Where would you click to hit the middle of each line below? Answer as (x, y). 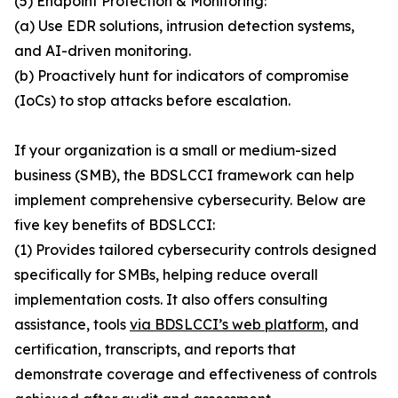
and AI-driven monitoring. (103, 51)
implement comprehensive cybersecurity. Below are (190, 200)
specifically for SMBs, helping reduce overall (166, 275)
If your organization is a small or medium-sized (175, 151)
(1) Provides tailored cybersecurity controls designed (195, 250)
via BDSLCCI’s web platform (227, 325)
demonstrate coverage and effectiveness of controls (195, 374)
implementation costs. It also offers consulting (171, 300)
